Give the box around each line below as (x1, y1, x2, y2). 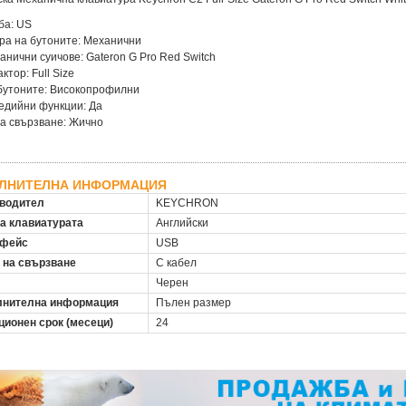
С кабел (156, 256, 197, 270)
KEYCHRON (156, 197, 218, 210)
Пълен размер (156, 296, 231, 310)
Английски (156, 217, 208, 230)
